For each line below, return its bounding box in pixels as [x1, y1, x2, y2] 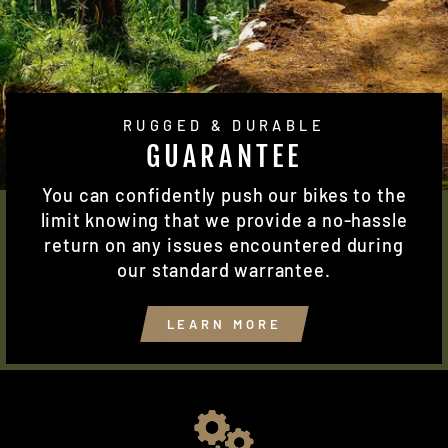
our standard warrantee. [117, 259, 331, 282]
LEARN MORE [166, 315, 282, 332]
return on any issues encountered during [44, 234, 404, 257]
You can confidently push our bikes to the [41, 184, 407, 207]
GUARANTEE [145, 139, 303, 175]
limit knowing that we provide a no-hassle [40, 209, 408, 232]
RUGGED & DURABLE [123, 116, 325, 135]
